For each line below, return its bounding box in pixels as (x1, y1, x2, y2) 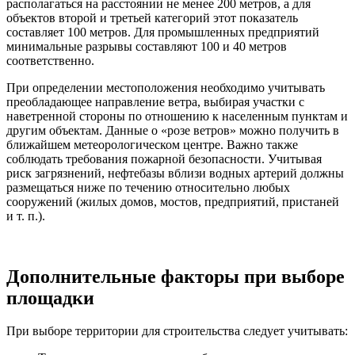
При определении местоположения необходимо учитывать (6, 80, 325, 94)
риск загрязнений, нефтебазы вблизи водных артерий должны (6, 166, 344, 180)
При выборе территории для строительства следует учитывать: (6, 324, 348, 338)
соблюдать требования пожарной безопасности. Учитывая (6, 151, 322, 166)
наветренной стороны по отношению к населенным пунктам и (6, 109, 348, 123)
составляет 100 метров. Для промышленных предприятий (6, 25, 319, 39)
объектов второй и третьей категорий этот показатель (6, 10, 298, 25)
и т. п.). (6, 208, 45, 223)
